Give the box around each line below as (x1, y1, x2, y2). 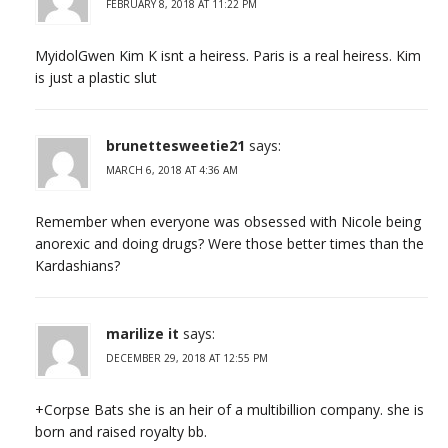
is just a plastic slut (35, 67, 157, 87)
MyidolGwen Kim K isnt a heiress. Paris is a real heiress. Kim (35, 45, 421, 65)
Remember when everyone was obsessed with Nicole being (35, 211, 421, 231)
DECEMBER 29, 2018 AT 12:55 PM (106, 350, 268, 365)
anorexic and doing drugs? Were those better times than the (35, 233, 424, 253)
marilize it (106, 323, 179, 343)
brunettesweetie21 (106, 135, 245, 155)
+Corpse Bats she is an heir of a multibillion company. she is (35, 399, 424, 419)
